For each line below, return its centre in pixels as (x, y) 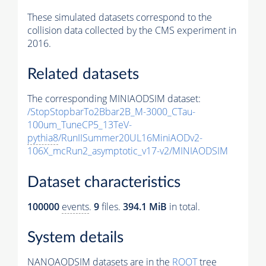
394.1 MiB (145, 206)
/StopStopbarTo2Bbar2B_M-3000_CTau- (111, 112)
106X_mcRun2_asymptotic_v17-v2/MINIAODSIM (128, 151)
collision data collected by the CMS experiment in (132, 30)
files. (111, 206)
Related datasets (83, 75)
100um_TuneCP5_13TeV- (80, 125)
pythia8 (43, 138)
